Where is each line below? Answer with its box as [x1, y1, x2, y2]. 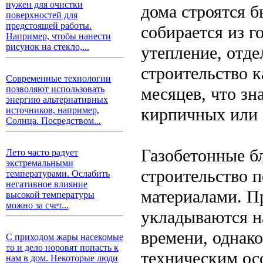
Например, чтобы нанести [6, 31, 111, 41]
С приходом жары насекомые [6, 232, 123, 242]
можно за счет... [6, 200, 69, 210]
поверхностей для [6, 10, 77, 20]
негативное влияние [6, 179, 87, 189]
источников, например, [6, 105, 99, 115]
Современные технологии [6, 73, 111, 83]
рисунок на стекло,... [6, 42, 89, 52]
